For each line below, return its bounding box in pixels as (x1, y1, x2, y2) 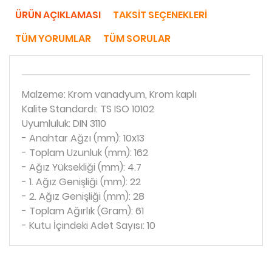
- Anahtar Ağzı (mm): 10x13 (22, 131, 144, 145)
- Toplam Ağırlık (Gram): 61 (22, 204, 144, 218)
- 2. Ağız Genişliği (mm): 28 (22, 189, 144, 203)
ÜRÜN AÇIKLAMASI (15, 8, 101, 22)
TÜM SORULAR (103, 32, 171, 46)
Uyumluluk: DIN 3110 (22, 117, 106, 131)
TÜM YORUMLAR (15, 32, 91, 46)
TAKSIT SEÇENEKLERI (113, 8, 207, 22)
